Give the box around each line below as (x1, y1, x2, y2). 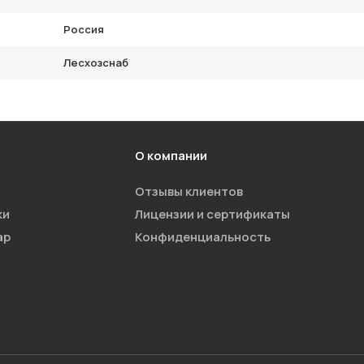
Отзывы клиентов (134, 183, 243, 200)
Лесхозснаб (63, 55, 128, 70)
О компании (134, 147, 207, 164)
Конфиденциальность (134, 228, 271, 245)
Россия (63, 22, 104, 37)
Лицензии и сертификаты (134, 206, 290, 223)
